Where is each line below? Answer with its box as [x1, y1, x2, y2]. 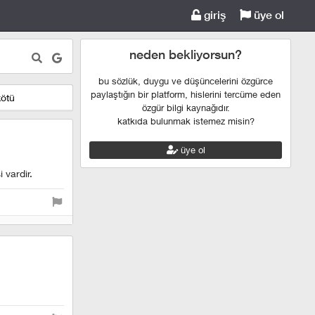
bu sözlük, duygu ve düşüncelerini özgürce [98, 75, 273, 86]
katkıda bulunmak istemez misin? [117, 115, 255, 127]
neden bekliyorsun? [129, 47, 242, 62]
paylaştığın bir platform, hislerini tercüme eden [91, 89, 281, 100]
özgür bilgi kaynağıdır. [141, 102, 230, 113]
